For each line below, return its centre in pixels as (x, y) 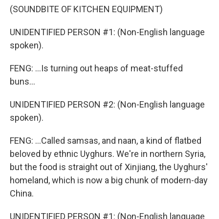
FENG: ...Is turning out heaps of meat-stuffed (96, 68)
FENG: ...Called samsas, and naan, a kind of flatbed (106, 141)
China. (22, 193)
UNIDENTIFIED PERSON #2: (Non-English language (107, 104)
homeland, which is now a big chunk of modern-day (109, 180)
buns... (22, 81)
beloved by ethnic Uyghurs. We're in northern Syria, (108, 154)
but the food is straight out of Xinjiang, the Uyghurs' (109, 167)
